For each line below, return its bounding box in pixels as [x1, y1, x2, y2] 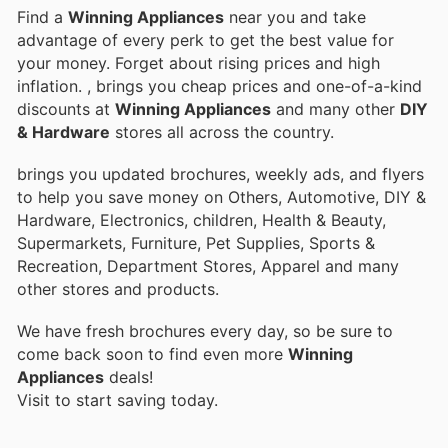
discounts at [17, 98, 115, 119]
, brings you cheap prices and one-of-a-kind [87, 75, 422, 96]
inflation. [17, 75, 87, 96]
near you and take [224, 6, 366, 27]
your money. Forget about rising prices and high [17, 52, 380, 73]
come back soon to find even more [17, 343, 288, 364]
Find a [17, 6, 68, 27]
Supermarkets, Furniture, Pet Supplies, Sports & [17, 232, 375, 253]
